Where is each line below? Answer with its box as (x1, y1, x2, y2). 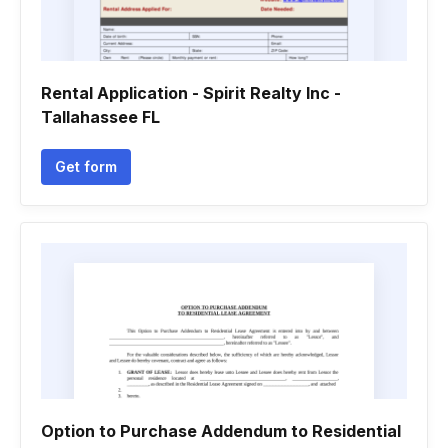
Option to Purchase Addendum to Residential (41, 421, 401, 441)
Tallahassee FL (41, 107, 160, 127)
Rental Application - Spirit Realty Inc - (41, 83, 341, 103)
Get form (55, 158, 117, 175)
